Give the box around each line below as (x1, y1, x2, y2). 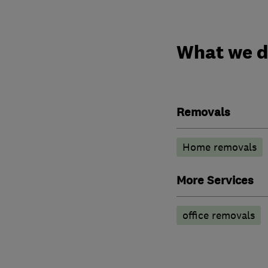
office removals (182, 208, 255, 222)
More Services (176, 172, 254, 188)
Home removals (182, 140, 257, 154)
